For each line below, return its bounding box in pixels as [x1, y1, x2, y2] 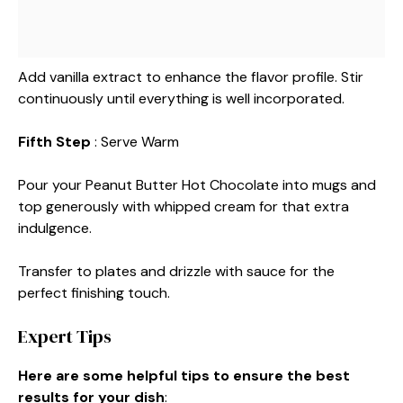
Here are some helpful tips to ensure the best [18, 366, 350, 385]
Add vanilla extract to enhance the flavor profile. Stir [18, 67, 363, 86]
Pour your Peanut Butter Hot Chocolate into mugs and [18, 175, 376, 194]
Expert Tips [18, 324, 112, 349]
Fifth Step [18, 132, 94, 151]
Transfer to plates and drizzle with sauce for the [18, 262, 335, 281]
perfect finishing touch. [18, 283, 170, 302]
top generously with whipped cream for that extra [18, 197, 349, 216]
